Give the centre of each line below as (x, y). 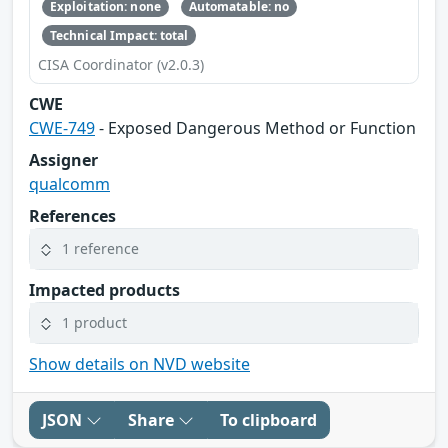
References (72, 215)
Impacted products (104, 289)
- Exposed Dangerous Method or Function (255, 127)
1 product (94, 323)
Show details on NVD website (139, 363)
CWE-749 (62, 127)
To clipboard (268, 419)
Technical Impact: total (119, 35)
